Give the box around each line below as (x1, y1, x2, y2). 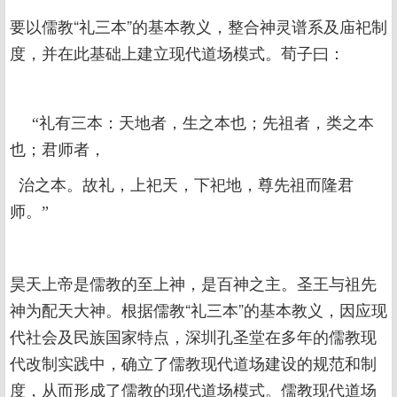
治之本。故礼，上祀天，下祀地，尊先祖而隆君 (10, 176, 354, 194)
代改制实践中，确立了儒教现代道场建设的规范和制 (10, 351, 377, 374)
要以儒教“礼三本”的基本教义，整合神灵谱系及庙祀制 (10, 14, 387, 37)
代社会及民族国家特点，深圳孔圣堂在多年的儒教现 (10, 324, 377, 347)
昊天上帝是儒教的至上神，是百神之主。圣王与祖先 (10, 271, 377, 294)
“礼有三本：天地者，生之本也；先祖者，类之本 (10, 114, 374, 132)
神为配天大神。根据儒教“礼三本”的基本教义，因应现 (10, 298, 387, 321)
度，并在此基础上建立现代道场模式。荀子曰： (10, 41, 345, 64)
